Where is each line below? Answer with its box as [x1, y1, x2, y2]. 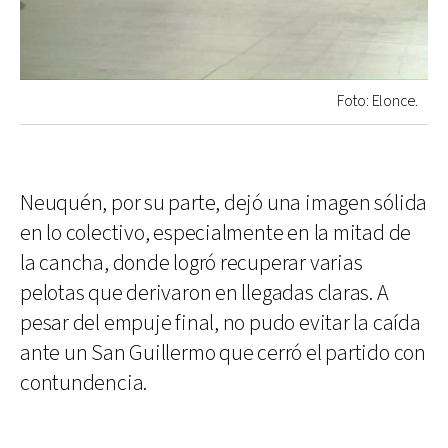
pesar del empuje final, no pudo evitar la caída [20, 309, 421, 339]
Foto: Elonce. [336, 91, 418, 113]
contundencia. [20, 369, 148, 399]
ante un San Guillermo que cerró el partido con [20, 339, 426, 369]
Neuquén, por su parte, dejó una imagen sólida [20, 189, 428, 219]
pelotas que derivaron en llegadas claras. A [20, 279, 389, 309]
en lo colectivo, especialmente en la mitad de [20, 219, 412, 249]
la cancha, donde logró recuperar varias [20, 249, 363, 279]
